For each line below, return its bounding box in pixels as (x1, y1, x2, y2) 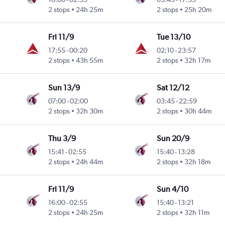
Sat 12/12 (156, 83, 189, 93)
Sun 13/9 (48, 83, 80, 93)
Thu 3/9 (48, 134, 76, 144)
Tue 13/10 (156, 32, 190, 42)
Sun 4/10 (156, 184, 188, 194)
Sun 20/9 (156, 134, 189, 144)
